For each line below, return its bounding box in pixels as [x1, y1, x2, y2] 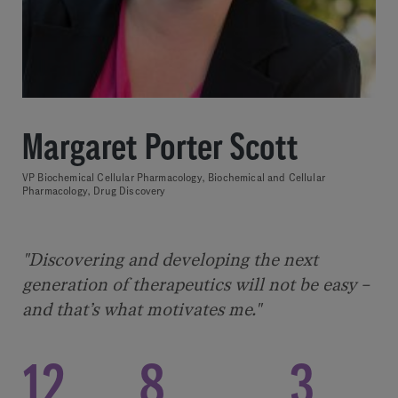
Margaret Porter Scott [22, 128, 298, 166]
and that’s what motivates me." [22, 300, 261, 319]
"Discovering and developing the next [22, 251, 318, 269]
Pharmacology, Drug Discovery [22, 186, 166, 196]
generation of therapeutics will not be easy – [22, 275, 370, 294]
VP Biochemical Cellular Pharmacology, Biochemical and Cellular [22, 172, 325, 183]
